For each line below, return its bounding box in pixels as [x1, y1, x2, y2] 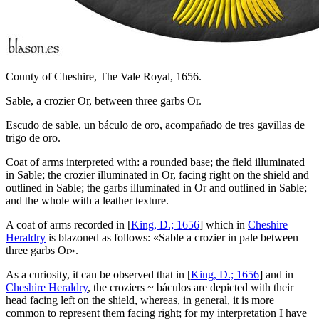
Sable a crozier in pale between [159, 231, 298, 244]
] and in [259, 268, 293, 281]
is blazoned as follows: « [46, 231, 159, 244]
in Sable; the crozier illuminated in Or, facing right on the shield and [6, 168, 309, 181]
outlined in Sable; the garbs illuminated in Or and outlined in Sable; [6, 181, 307, 194]
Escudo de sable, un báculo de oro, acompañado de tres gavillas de [6, 118, 305, 131]
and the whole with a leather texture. [6, 194, 169, 206]
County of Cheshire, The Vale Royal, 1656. [6, 70, 202, 83]
